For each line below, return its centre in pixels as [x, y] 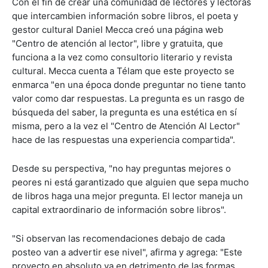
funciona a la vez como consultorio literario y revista [122, 57]
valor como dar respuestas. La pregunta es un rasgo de [128, 98]
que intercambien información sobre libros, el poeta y [125, 16]
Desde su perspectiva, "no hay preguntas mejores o [121, 168]
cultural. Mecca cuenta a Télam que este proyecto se [123, 71]
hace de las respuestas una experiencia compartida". [124, 139]
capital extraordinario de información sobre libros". [119, 209]
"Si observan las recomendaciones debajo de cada [118, 238]
